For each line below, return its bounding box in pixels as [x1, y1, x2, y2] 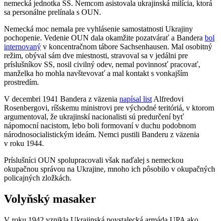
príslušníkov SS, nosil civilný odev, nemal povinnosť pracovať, [4, 60, 200, 69]
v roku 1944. [4, 139, 44, 147]
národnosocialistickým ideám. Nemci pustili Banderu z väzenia [4, 130, 199, 139]
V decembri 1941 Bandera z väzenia [4, 94, 119, 103]
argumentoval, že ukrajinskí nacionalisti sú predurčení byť [4, 112, 184, 121]
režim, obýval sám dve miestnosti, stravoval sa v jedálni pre [4, 51, 188, 60]
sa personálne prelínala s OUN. [4, 7, 103, 16]
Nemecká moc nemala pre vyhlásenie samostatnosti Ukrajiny [4, 24, 193, 33]
